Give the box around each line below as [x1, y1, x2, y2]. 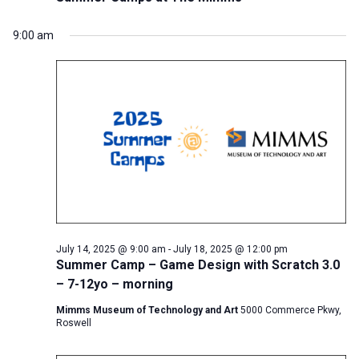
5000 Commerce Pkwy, [240, 304, 341, 316]
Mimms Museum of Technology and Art [56, 304, 240, 316]
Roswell [56, 317, 91, 329]
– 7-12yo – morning [56, 276, 173, 292]
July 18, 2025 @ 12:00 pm [173, 243, 288, 255]
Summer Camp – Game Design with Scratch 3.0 [56, 256, 340, 272]
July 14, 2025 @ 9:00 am [56, 243, 166, 255]
